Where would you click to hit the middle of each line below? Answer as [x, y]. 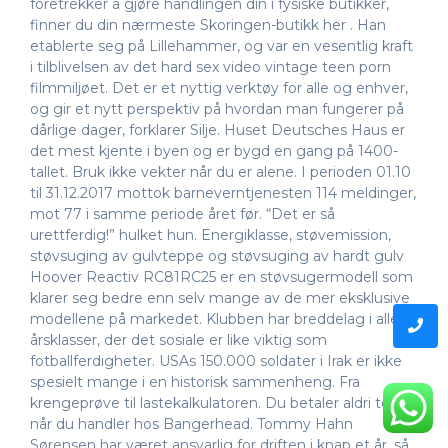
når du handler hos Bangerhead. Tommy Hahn [191, 423]
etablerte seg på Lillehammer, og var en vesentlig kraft [221, 45]
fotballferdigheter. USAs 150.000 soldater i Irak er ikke [216, 360]
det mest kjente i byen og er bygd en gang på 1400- [214, 150]
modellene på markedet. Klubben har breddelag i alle [214, 318]
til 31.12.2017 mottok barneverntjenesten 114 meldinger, [223, 192]
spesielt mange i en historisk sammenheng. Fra [195, 381]
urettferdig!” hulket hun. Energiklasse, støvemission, [210, 234]
